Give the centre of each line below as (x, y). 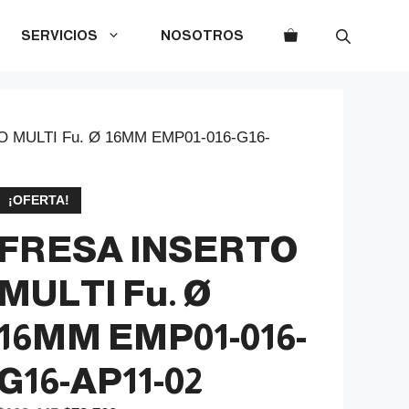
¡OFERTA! (38, 200)
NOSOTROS (202, 35)
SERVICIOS (59, 35)
